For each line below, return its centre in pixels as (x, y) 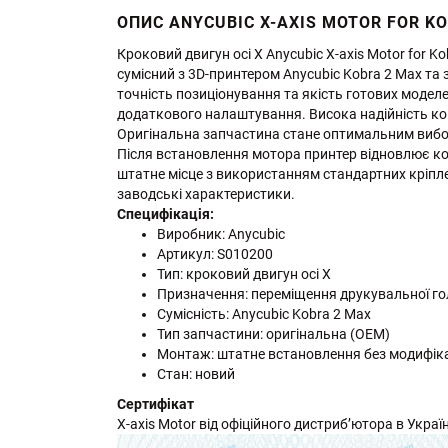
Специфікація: (165, 213)
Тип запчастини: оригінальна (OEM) (273, 333)
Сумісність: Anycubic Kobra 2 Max (264, 313)
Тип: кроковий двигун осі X (244, 273)
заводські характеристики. (206, 193)
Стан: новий (196, 373)
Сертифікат (155, 403)
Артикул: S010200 (215, 253)
